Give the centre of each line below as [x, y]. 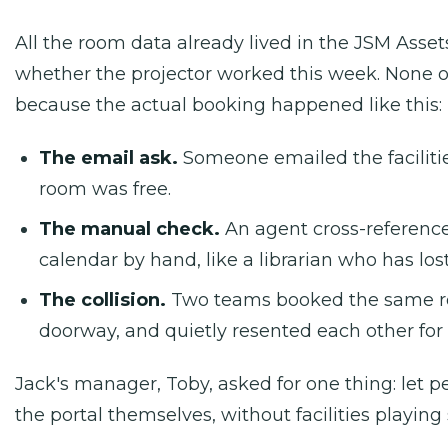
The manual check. [129, 229]
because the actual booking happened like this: [228, 105]
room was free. [105, 189]
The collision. [102, 300]
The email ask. [108, 158]
